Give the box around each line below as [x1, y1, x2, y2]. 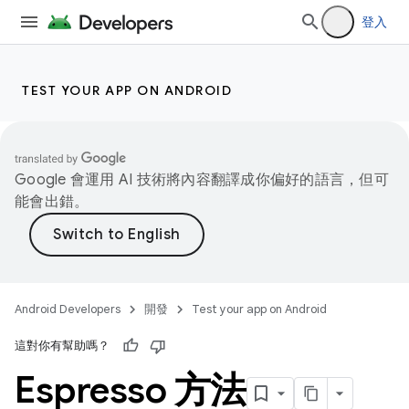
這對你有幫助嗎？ [15, 338, 110, 353]
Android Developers [15, 301, 121, 317]
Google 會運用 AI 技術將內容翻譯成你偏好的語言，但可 [15, 171, 389, 189]
